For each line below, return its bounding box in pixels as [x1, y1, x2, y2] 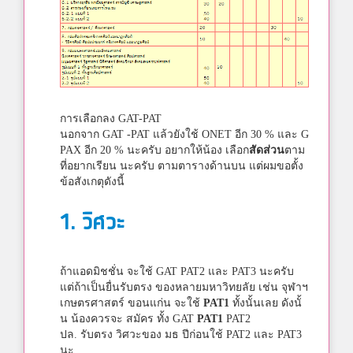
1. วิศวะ [60, 203, 125, 242]
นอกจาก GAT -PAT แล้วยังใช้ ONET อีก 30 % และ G [60, 128, 309, 140]
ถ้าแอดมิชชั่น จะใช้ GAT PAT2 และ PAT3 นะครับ [60, 265, 294, 277]
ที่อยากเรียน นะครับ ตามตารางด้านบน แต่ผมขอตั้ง [60, 159, 303, 172]
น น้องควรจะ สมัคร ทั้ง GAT [60, 312, 197, 325]
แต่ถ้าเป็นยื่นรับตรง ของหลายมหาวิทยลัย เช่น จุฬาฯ [60, 281, 308, 293]
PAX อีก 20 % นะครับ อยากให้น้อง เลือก [60, 143, 249, 156]
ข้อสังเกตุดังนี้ [60, 175, 124, 188]
